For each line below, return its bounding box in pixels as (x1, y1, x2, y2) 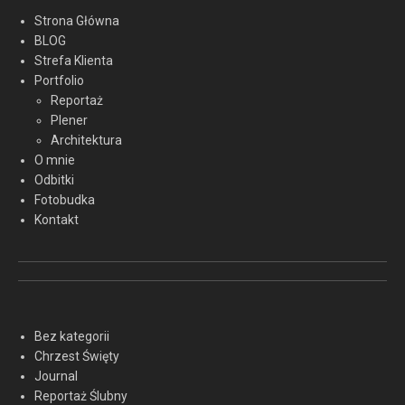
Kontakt (34, 212, 79, 228)
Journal (34, 369, 78, 384)
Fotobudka (34, 193, 95, 208)
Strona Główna (34, 14, 119, 29)
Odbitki (34, 173, 74, 188)
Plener (51, 113, 88, 128)
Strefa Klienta (34, 53, 113, 69)
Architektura (51, 133, 122, 148)
